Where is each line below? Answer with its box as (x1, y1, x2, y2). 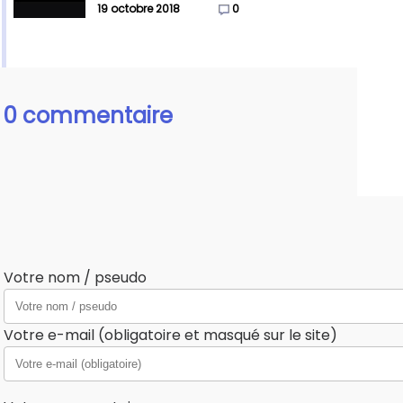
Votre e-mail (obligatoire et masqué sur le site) (4, 325, 337, 346)
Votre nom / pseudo (4, 267, 147, 289)
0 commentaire (4, 101, 173, 131)
